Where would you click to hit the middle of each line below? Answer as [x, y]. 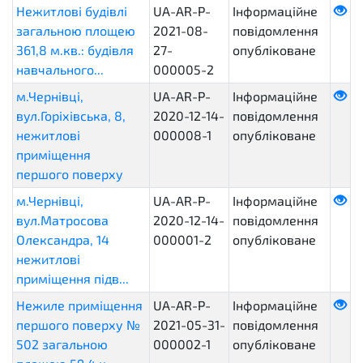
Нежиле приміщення [79, 305]
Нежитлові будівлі [72, 11]
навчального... [60, 69]
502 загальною [62, 344]
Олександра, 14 [63, 239]
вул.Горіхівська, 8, [71, 115]
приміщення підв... [73, 278]
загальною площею [76, 30]
